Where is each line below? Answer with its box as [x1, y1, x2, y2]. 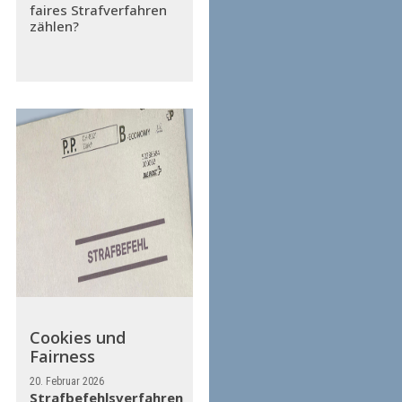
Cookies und [29, 327, 126, 348]
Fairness [29, 345, 95, 367]
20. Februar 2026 [29, 375, 104, 388]
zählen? [29, 17, 79, 35]
